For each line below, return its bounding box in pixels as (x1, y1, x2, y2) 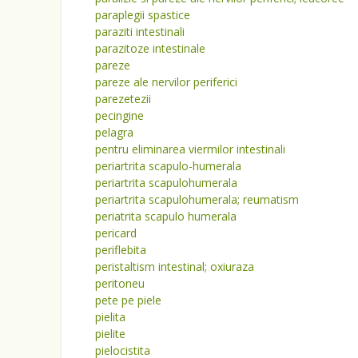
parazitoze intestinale (95, 41, 205, 56)
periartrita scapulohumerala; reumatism (95, 192, 299, 207)
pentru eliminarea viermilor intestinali (95, 141, 285, 157)
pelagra (95, 125, 133, 140)
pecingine (95, 108, 144, 123)
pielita (95, 309, 125, 324)
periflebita (95, 242, 146, 257)
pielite (95, 326, 125, 341)
